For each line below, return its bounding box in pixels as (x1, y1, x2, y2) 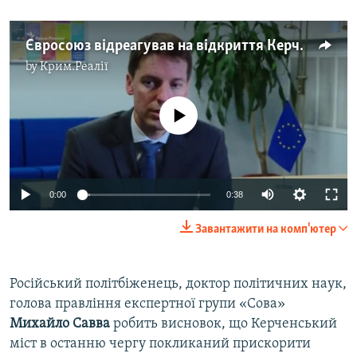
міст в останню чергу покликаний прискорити (10, 336, 311, 352)
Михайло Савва (10, 316, 110, 332)
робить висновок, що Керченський (110, 316, 337, 332)
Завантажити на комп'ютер (195, 223, 336, 237)
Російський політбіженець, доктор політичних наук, (10, 277, 347, 292)
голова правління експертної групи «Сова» (10, 296, 285, 312)
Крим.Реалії (40, 60, 108, 73)
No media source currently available (75, 98, 295, 114)
